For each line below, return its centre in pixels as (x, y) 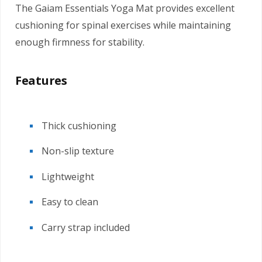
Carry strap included (86, 227)
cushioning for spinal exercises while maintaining (123, 25)
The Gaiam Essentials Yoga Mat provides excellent (125, 8)
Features (41, 81)
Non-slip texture (78, 151)
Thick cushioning (79, 126)
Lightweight (68, 176)
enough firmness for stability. (80, 42)
